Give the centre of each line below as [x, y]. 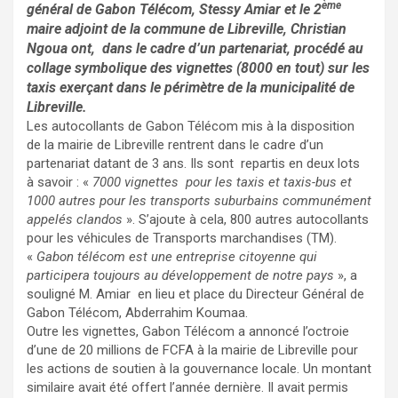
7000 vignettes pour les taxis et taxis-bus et [222, 183]
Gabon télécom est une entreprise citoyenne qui [177, 257]
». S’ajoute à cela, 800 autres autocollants [246, 220]
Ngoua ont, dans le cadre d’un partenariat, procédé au [195, 49]
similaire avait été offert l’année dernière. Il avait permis [187, 388]
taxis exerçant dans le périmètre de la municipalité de [191, 88]
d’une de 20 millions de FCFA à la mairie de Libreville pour [192, 350]
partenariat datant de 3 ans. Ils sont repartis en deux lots [195, 164]
